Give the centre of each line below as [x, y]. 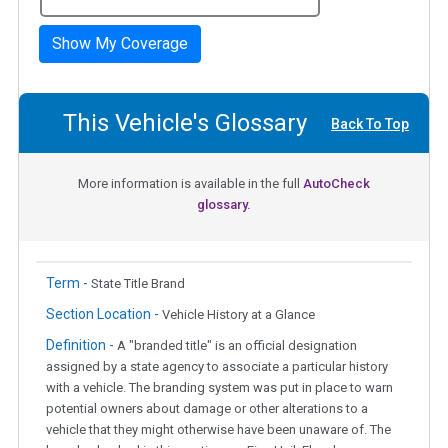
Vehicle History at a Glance [238, 315]
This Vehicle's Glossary [185, 123]
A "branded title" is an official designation [237, 346]
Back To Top [370, 124]
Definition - [81, 345]
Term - [68, 283]
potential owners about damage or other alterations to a [207, 409]
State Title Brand [138, 284]
